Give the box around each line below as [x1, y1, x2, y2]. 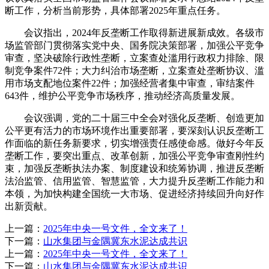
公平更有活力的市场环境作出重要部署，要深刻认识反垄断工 [5, 125, 264, 136]
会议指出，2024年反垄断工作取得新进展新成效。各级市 [5, 27, 264, 38]
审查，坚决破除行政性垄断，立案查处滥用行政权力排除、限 [5, 52, 264, 63]
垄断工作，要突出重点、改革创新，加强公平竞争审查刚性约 [5, 150, 264, 161]
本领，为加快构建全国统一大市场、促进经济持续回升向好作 [5, 188, 264, 199]
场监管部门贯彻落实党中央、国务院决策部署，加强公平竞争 [5, 40, 264, 50]
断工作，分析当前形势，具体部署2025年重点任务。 [5, 5, 226, 16]
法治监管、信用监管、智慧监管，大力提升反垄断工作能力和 [5, 175, 264, 186]
